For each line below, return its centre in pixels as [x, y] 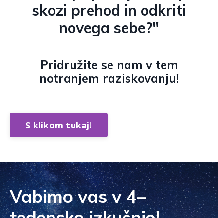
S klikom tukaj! [59, 125]
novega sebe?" [109, 28]
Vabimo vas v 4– [78, 196]
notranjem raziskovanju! [109, 78]
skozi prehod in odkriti [109, 10]
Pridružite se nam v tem [109, 65]
